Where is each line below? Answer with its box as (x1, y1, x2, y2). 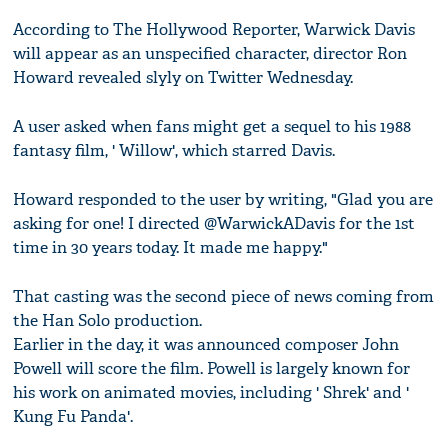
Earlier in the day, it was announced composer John (13, 334, 400, 356)
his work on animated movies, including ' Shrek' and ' (13, 382, 410, 404)
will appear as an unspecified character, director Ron (13, 43, 408, 65)
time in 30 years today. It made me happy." (13, 237, 329, 259)
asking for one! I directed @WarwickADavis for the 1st (13, 213, 416, 235)
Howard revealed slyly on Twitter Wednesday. (13, 67, 354, 89)
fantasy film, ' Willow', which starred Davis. (13, 140, 336, 162)
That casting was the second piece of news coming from (13, 286, 435, 308)
